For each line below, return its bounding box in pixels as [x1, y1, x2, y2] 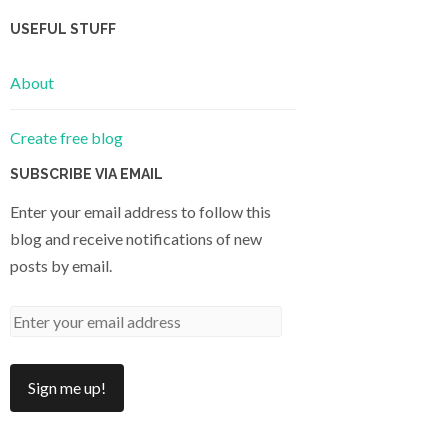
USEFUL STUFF [10, 21, 116, 38]
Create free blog [10, 127, 123, 147]
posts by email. [10, 255, 112, 275]
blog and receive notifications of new [10, 228, 262, 248]
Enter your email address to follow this [10, 201, 271, 221]
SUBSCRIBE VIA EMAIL [10, 165, 163, 182]
